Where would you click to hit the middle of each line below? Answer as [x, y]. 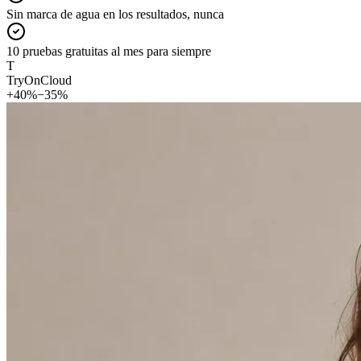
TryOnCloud [39, 80]
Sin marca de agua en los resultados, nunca [115, 14]
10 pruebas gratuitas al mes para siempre [109, 51]
